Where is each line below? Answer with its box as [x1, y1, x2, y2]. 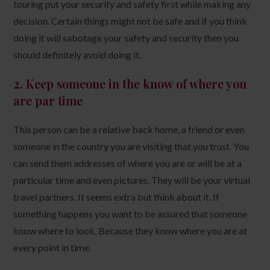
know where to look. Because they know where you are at [13, 224, 248, 236]
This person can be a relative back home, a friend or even [13, 123, 245, 135]
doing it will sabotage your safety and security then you [13, 31, 239, 43]
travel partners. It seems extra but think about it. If [13, 190, 220, 202]
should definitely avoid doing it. [13, 48, 142, 60]
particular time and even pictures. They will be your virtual [13, 174, 251, 186]
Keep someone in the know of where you [26, 75, 247, 92]
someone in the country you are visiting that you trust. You [13, 140, 250, 152]
